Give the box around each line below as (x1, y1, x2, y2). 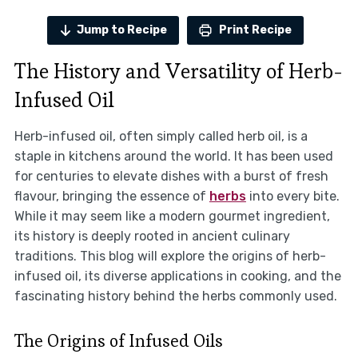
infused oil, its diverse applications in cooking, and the (14, 268, 341, 284)
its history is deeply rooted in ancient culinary (14, 229, 290, 245)
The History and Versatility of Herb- (14, 58, 343, 86)
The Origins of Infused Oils (14, 329, 223, 352)
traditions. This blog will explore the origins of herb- (14, 249, 326, 265)
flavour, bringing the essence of (14, 189, 209, 205)
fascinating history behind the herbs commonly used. (14, 288, 337, 304)
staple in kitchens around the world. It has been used (14, 149, 333, 165)
